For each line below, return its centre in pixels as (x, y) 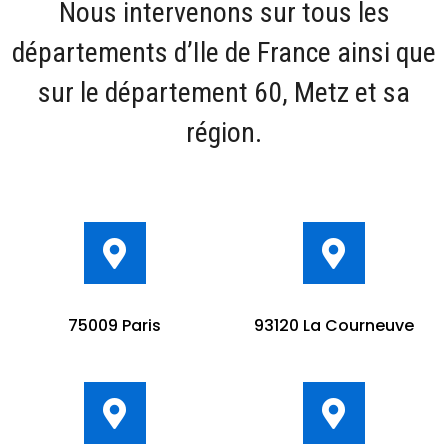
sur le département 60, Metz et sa (224, 93)
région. (224, 133)
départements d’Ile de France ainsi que (224, 53)
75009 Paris (114, 326)
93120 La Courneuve (333, 326)
